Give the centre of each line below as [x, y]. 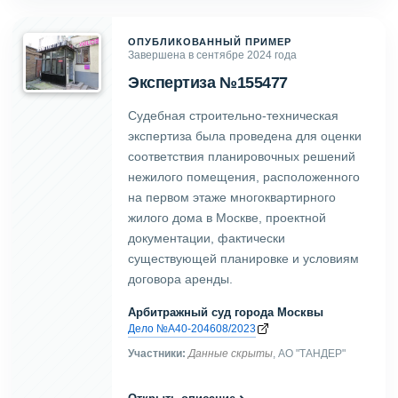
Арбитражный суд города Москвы [226, 312]
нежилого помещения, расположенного [244, 176]
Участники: [157, 353]
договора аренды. [180, 279]
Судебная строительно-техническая [233, 115]
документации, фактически [207, 238]
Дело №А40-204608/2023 [192, 328]
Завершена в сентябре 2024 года [212, 54]
